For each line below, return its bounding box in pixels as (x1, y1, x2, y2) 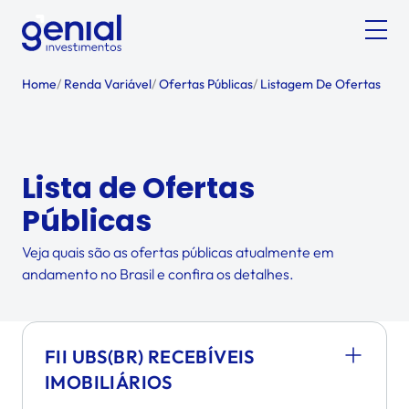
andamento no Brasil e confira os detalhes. (22, 265, 294, 283)
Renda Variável (61, 76, 152, 92)
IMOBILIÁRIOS (45, 371, 173, 393)
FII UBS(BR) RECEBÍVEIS (45, 345, 255, 368)
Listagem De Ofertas (257, 76, 381, 92)
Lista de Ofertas (22, 167, 255, 208)
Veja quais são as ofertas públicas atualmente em (22, 243, 334, 261)
